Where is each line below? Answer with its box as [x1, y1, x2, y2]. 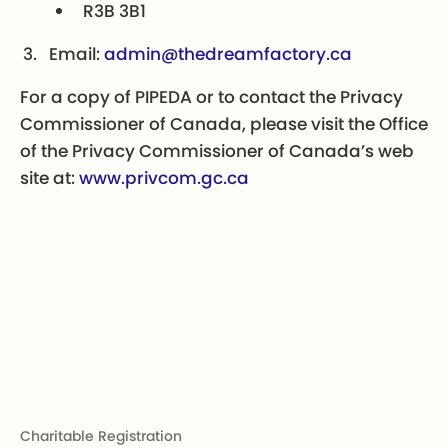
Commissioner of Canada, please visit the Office [19, 112, 428, 137]
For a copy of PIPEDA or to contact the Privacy [19, 85, 403, 110]
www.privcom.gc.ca [78, 166, 249, 191]
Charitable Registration [19, 425, 182, 446]
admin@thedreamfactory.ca [104, 42, 353, 67]
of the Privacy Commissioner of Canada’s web [19, 139, 414, 164]
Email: [49, 42, 105, 67]
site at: [19, 166, 79, 191]
